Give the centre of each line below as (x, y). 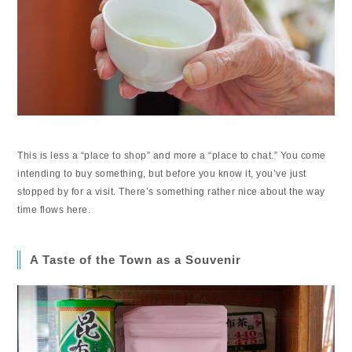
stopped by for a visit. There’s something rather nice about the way (171, 192)
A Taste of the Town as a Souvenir (136, 260)
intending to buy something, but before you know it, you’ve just (162, 174)
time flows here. (54, 210)
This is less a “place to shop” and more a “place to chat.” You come (172, 156)
